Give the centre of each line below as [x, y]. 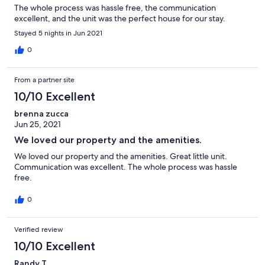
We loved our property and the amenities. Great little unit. [121, 156]
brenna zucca [41, 114]
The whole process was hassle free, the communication [115, 8]
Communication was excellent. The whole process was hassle [126, 167]
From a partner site [44, 80]
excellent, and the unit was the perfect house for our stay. [120, 19]
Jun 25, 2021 [38, 125]
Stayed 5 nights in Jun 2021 [58, 33]
